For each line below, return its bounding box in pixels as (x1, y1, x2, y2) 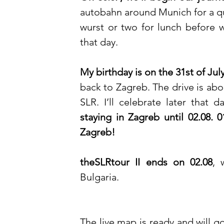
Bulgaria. (80, 171, 121, 183)
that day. (80, 36, 118, 48)
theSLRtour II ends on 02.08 (80, 156, 213, 168)
